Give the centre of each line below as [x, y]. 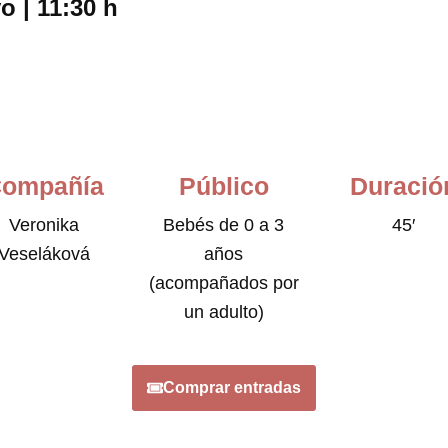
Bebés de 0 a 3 [224, 225]
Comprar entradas [232, 387]
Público [223, 186]
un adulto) [223, 312]
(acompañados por [223, 283]
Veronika [44, 225]
